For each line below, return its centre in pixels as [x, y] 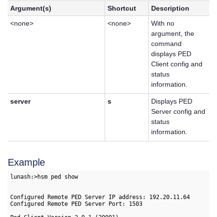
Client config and [177, 64]
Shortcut [122, 8]
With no [163, 23]
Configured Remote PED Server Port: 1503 [77, 204]
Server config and [178, 112]
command [167, 44]
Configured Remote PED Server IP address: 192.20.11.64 [100, 197]
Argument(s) [31, 8]
